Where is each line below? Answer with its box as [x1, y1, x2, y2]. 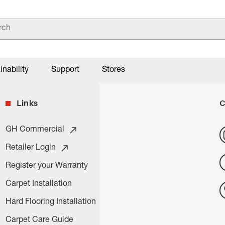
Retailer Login [5, 144, 56, 152]
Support [51, 66, 79, 74]
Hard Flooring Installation [5, 198, 96, 206]
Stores [102, 66, 125, 74]
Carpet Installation [5, 180, 72, 188]
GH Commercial [5, 126, 64, 134]
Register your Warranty [5, 162, 88, 170]
